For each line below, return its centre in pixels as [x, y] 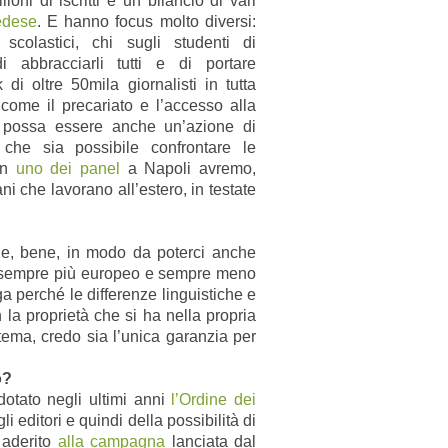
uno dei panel [68, 168]
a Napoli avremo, [188, 168]
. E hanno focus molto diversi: [146, 21]
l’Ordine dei [210, 399]
